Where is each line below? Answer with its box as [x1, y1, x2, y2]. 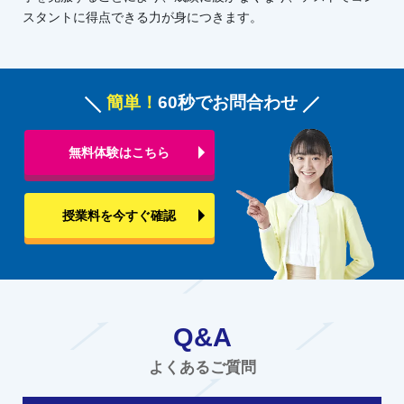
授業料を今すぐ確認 [62, 207, 177, 223]
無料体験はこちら [69, 144, 170, 160]
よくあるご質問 [148, 359, 256, 377]
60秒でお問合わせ [158, 93, 298, 113]
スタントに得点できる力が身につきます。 [23, 10, 262, 25]
